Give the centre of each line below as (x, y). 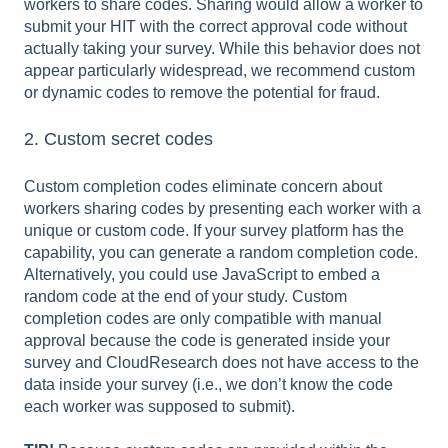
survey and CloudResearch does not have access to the (221, 362)
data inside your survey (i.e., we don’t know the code (208, 384)
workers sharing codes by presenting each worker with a (222, 208)
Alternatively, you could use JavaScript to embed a (202, 274)
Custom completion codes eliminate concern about (203, 186)
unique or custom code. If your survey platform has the (214, 230)
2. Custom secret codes (118, 139)
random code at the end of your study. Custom (185, 296)
